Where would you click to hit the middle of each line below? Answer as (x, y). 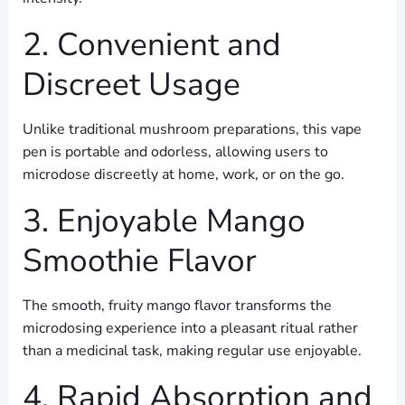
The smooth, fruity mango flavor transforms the (177, 306)
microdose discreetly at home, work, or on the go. (184, 175)
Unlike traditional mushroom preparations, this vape (192, 130)
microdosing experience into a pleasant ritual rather (190, 329)
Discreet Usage (132, 85)
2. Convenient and (152, 45)
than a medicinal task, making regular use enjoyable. (192, 351)
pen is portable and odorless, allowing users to (175, 152)
